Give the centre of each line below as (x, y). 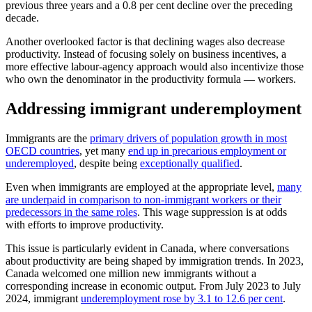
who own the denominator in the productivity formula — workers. (151, 79)
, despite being (107, 163)
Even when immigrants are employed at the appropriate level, (141, 187)
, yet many (104, 150)
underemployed (40, 163)
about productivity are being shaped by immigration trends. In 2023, (155, 260)
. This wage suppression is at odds (212, 212)
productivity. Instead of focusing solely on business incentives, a (146, 54)
